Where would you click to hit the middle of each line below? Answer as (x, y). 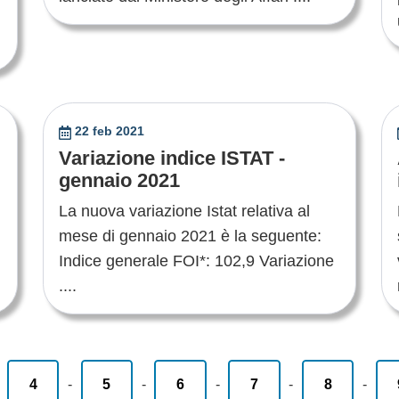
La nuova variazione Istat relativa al (184, 212)
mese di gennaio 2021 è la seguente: (192, 236)
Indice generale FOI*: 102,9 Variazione (196, 261)
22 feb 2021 (110, 131)
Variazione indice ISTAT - (171, 159)
